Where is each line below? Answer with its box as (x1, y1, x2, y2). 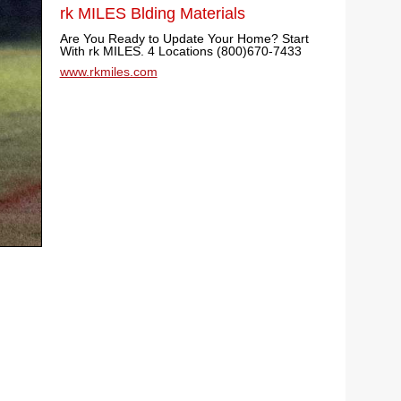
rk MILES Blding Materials (59, 4, 245, 22)
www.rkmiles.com (59, 64, 158, 79)
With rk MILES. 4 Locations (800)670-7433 (59, 44, 302, 58)
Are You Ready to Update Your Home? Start (59, 31, 309, 46)
